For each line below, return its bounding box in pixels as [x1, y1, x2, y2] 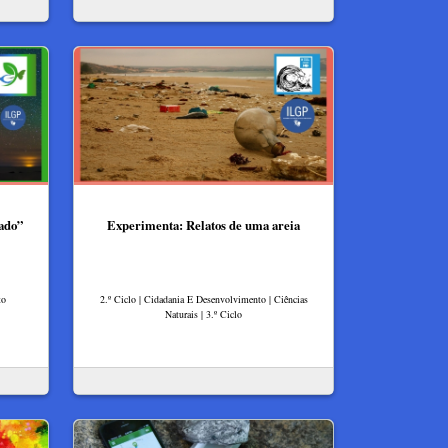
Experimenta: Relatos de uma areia [107, 215, 300, 234]
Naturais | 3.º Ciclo [165, 306, 242, 321]
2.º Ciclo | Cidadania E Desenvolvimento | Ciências [99, 291, 308, 306]
